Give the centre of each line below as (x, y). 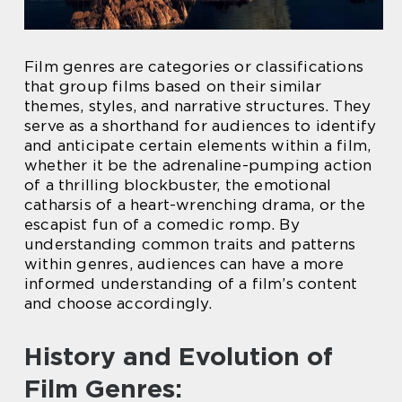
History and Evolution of (179, 356)
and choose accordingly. (118, 303)
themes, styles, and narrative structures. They (198, 105)
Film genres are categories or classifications (194, 66)
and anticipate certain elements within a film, (198, 145)
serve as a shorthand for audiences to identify (201, 125)
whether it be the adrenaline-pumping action (198, 165)
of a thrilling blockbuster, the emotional (178, 184)
